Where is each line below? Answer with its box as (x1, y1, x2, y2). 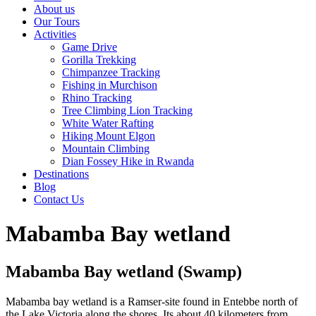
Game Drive (62, 41, 117, 53)
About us (34, 3, 75, 15)
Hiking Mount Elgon (62, 130, 155, 142)
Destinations (34, 168, 89, 180)
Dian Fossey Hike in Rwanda (62, 155, 194, 167)
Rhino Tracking (62, 92, 132, 104)
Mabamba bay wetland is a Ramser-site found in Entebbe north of (6, 295, 298, 308)
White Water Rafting (62, 117, 154, 129)
